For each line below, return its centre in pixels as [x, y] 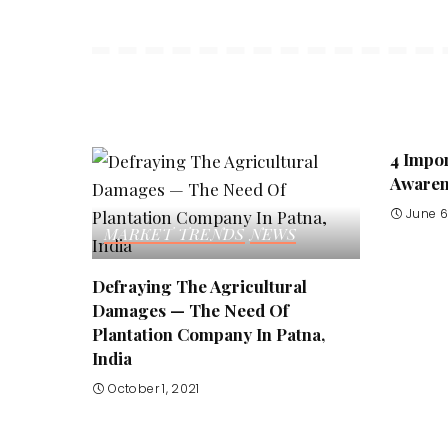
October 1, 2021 [154, 389]
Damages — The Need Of [190, 309]
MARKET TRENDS [174, 233]
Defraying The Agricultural [199, 285]
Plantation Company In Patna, [208, 333]
